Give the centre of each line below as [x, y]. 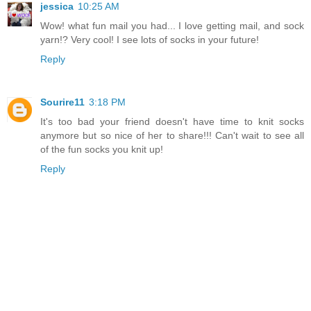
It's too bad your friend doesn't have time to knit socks [172, 122]
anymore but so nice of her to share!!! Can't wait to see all [172, 136]
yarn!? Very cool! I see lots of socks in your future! [150, 40]
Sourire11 [62, 102]
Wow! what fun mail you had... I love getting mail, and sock [172, 26]
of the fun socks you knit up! [102, 150]
